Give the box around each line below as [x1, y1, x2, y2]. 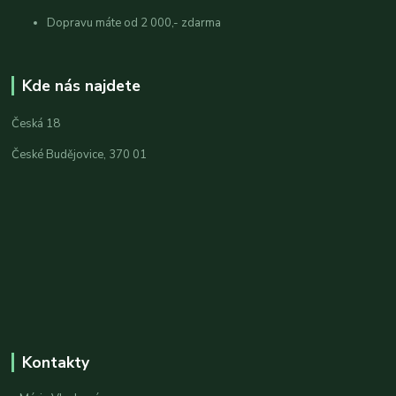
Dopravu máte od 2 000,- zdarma [47, 14, 225, 31]
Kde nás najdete [21, 74, 141, 96]
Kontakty [21, 351, 89, 373]
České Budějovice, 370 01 [11, 146, 148, 163]
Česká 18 [11, 115, 61, 132]
